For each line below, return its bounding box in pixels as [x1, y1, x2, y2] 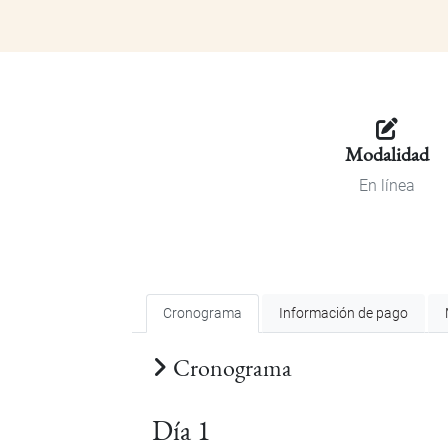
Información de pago [279, 305, 409, 323]
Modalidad [345, 141, 429, 168]
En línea [359, 176, 415, 196]
